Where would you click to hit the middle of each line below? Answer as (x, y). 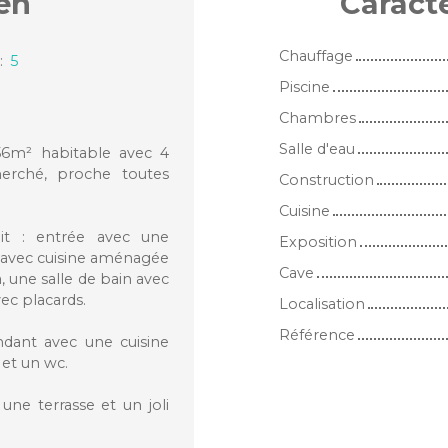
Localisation (322, 303)
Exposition (318, 241)
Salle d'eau (317, 148)
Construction (326, 179)
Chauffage (316, 55)
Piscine (304, 86)
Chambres (317, 117)
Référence (317, 334)
